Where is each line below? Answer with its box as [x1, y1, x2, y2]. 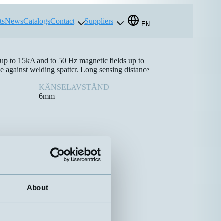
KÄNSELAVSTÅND [38, 83, 109, 91]
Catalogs [23, 16, 50, 25]
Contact [50, 16, 74, 25]
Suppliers [84, 16, 113, 25]
